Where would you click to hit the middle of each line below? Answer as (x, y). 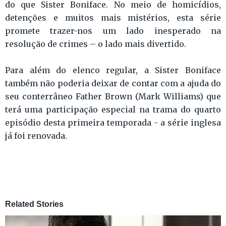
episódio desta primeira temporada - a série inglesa (113, 123)
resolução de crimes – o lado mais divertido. (97, 44)
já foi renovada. (36, 136)
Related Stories (34, 204)
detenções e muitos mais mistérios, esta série (113, 18)
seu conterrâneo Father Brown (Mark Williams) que (113, 97)
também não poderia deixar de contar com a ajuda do (113, 83)
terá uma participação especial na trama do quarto (113, 110)
